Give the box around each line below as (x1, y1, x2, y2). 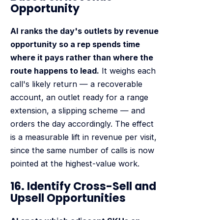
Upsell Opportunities (10, 191, 126, 206)
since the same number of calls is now (10, 145, 154, 156)
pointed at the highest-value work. (10, 159, 139, 169)
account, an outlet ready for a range (10, 92, 148, 103)
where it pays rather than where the (10, 53, 153, 63)
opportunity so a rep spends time (10, 39, 140, 50)
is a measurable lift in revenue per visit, (10, 132, 157, 142)
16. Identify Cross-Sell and (10, 179, 156, 194)
